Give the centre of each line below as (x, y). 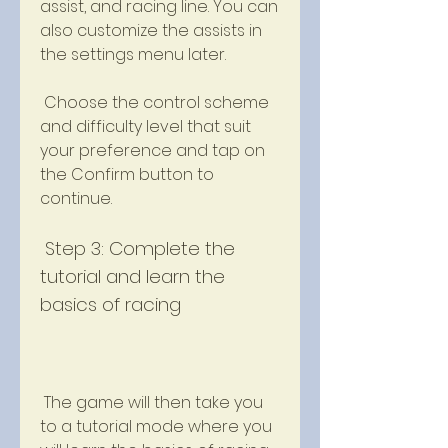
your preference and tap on (152, 150)
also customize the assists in (151, 30)
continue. (76, 198)
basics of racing (110, 304)
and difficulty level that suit (145, 126)
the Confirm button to (127, 174)
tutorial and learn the (132, 276)
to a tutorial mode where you (156, 426)
